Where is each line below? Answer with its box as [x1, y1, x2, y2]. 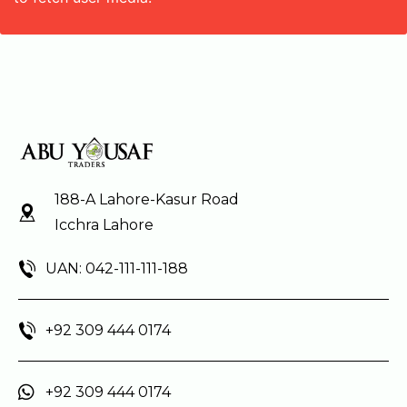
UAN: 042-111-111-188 [45, 259, 188, 277]
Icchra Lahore [55, 215, 154, 233]
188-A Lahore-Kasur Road [55, 190, 239, 208]
